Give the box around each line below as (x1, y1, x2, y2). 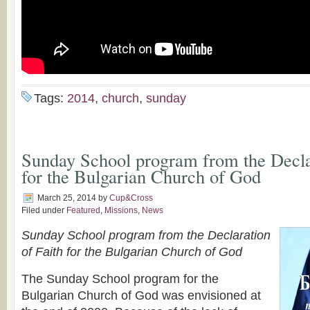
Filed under (21, 206, 66, 215)
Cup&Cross (109, 193, 153, 203)
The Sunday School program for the (21, 272, 219, 286)
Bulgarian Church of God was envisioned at (21, 289, 261, 302)
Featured (66, 206, 100, 215)
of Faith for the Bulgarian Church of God (21, 245, 246, 259)
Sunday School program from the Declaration (21, 228, 271, 242)
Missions (104, 206, 138, 215)
